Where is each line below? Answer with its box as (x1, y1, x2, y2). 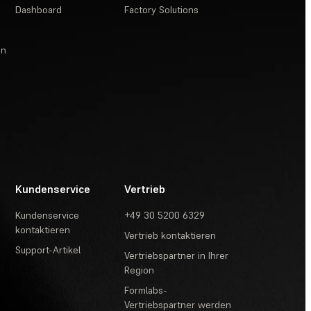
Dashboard (15, 3, 62, 17)
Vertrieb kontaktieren (124, 229, 217, 242)
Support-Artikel (15, 244, 81, 257)
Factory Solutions (124, 3, 199, 17)
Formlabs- (124, 284, 168, 297)
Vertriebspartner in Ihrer (124, 249, 229, 262)
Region (124, 264, 155, 277)
